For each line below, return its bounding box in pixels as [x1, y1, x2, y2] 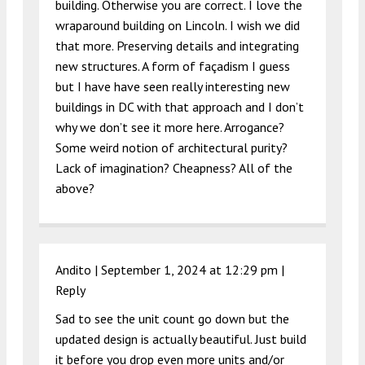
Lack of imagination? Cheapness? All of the [55, 160, 292, 177]
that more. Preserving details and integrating [55, 37, 299, 55]
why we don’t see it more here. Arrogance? [55, 119, 284, 136]
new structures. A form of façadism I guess [55, 58, 290, 75]
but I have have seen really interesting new [55, 78, 290, 95]
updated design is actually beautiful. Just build [55, 331, 306, 348]
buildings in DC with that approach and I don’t [55, 99, 304, 116]
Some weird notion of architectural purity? [55, 139, 288, 156]
